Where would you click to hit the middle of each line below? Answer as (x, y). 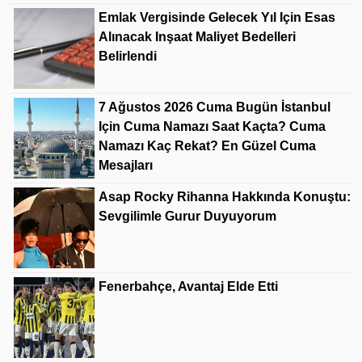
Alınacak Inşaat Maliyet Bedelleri (197, 37)
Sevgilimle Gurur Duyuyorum (187, 216)
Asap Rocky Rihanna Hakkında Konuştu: (225, 197)
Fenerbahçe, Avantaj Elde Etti (188, 286)
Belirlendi (128, 56)
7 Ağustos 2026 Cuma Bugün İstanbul (215, 107)
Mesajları (126, 165)
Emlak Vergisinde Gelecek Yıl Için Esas (217, 17)
